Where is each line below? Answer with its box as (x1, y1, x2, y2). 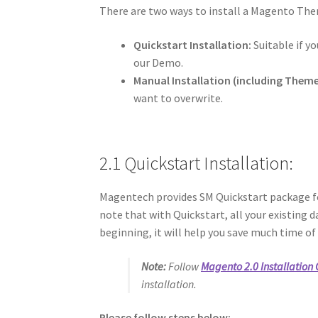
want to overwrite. (133, 90, 224, 105)
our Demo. (133, 55, 184, 70)
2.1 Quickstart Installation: (99, 151, 294, 175)
